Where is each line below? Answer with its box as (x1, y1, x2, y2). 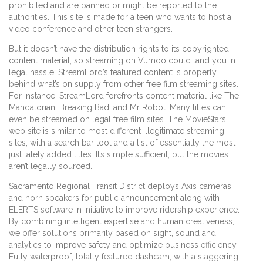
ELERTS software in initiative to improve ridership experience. (9, 204, 240, 214)
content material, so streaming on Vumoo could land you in (9, 55, 235, 65)
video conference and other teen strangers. (9, 23, 173, 33)
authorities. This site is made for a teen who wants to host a (9, 12, 231, 22)
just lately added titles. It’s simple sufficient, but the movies (9, 149, 228, 159)
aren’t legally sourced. (9, 161, 92, 171)
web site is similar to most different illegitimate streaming (9, 126, 224, 136)
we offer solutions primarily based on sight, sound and (9, 228, 216, 238)
